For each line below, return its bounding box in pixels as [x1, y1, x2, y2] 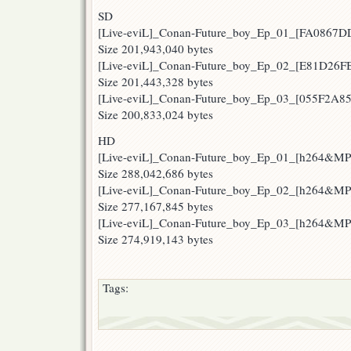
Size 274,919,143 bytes [98, 231, 213, 248]
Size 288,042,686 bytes [98, 165, 213, 182]
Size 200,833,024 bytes [98, 107, 213, 123]
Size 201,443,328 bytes [98, 74, 213, 90]
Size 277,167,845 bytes [98, 198, 213, 215]
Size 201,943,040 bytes [98, 41, 213, 57]
